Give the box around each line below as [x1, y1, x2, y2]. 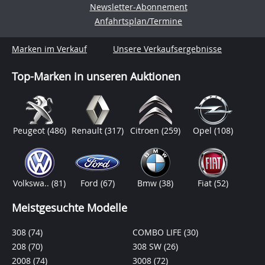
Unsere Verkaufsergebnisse [113, 43, 222, 54]
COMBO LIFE [132, 227, 184, 238]
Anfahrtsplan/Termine [95, 15, 182, 27]
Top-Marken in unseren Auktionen [12, 69, 180, 83]
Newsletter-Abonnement [89, 1, 188, 12]
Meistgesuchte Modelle [12, 201, 127, 215]
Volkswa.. [13, 177, 52, 189]
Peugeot [12, 125, 47, 136]
